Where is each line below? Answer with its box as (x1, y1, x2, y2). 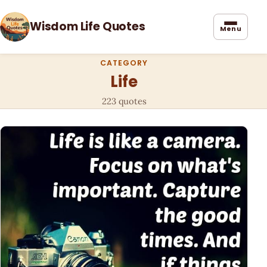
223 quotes (101, 95, 147, 107)
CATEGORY (100, 58, 148, 68)
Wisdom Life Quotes (30, 18, 145, 35)
